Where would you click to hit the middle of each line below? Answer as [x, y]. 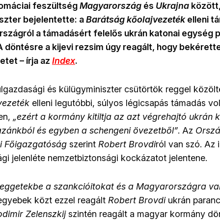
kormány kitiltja [80, 117]
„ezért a [30, 117]
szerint [82, 144]
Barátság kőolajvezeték [136, 20]
